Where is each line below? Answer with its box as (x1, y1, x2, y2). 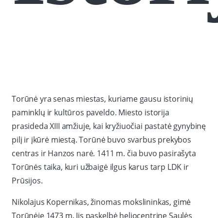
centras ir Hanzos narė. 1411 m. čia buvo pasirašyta (12, 148, 196, 159)
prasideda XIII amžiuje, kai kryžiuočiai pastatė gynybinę (12, 121, 206, 132)
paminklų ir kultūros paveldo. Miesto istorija (12, 107, 169, 118)
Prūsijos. (12, 175, 43, 186)
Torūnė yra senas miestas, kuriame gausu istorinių (12, 93, 194, 105)
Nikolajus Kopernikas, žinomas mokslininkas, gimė (12, 197, 191, 208)
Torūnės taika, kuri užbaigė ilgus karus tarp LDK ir (12, 162, 189, 173)
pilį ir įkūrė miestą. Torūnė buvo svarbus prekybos (12, 134, 191, 145)
